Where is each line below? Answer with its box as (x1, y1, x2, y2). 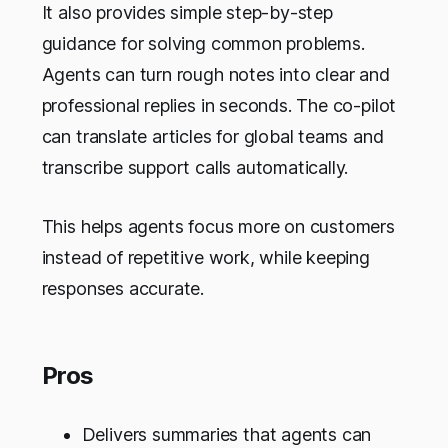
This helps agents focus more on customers (41, 216, 395, 238)
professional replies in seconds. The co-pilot (41, 95, 397, 117)
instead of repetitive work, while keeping (41, 247, 370, 269)
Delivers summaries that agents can (81, 424, 372, 446)
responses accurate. (41, 278, 205, 300)
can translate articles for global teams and (41, 126, 384, 148)
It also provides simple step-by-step (41, 2, 333, 24)
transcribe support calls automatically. (41, 157, 349, 179)
